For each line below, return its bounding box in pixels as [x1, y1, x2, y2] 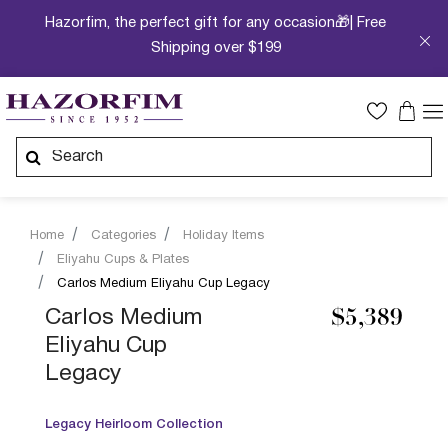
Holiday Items [183, 230, 264, 242]
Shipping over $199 [150, 41, 281, 55]
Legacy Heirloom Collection [45, 419, 223, 430]
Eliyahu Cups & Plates [57, 254, 189, 266]
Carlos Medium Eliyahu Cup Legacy [57, 278, 270, 290]
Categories [91, 230, 156, 242]
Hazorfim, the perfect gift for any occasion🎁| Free [45, 16, 387, 30]
